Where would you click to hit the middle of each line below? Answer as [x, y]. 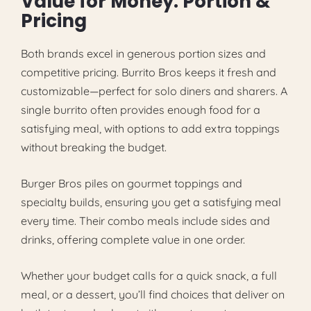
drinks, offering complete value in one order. [133, 240]
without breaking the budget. [94, 148]
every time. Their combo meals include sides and [145, 221]
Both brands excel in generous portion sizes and [143, 54]
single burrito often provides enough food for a [141, 110]
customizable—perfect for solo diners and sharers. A [154, 91]
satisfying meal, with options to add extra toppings [150, 129]
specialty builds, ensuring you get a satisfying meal [151, 202]
